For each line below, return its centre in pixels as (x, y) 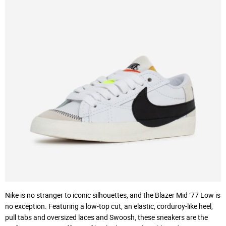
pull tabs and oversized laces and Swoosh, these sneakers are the (106, 217)
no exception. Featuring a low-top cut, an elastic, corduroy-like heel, (109, 206)
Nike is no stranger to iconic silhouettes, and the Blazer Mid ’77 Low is (113, 195)
